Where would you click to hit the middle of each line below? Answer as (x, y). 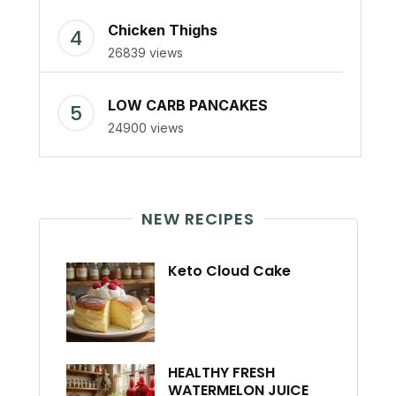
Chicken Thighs (162, 30)
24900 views (145, 128)
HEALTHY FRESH (221, 373)
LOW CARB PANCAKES (187, 106)
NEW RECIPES (198, 219)
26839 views (145, 53)
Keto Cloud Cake (229, 271)
